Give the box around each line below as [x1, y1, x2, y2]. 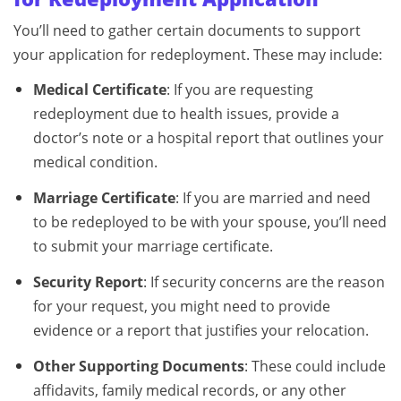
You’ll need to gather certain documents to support [13, 21, 361, 41]
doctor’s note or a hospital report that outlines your [32, 128, 384, 149]
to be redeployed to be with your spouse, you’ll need [32, 211, 387, 232]
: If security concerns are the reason [142, 271, 385, 292]
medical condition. [32, 152, 158, 173]
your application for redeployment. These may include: [13, 45, 382, 65]
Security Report [32, 271, 143, 292]
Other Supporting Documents [32, 355, 244, 376]
